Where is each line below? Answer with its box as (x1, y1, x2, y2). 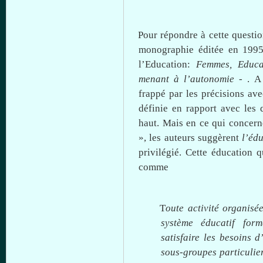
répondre (160, 29, 198, 41)
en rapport (168, 103, 221, 114)
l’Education (139, 59, 187, 70)
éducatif (201, 217, 235, 228)
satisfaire (160, 232, 200, 243)
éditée (198, 44, 224, 55)
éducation (211, 147, 253, 158)
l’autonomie (184, 73, 235, 85)
